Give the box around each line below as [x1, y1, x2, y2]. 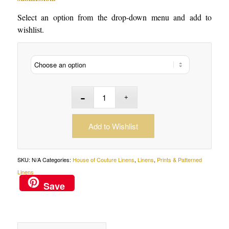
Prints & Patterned [156, 155, 202, 164]
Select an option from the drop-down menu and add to [17, 11, 212, 22]
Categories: [42, 155, 73, 164]
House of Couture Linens [72, 155, 134, 164]
